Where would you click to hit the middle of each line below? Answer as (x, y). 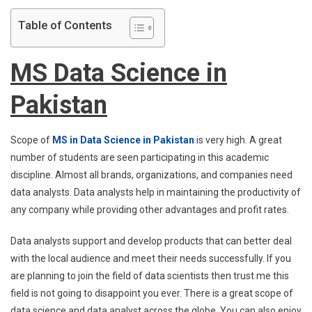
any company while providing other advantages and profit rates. (150, 210)
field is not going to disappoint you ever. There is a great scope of (152, 293)
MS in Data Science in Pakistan (123, 140)
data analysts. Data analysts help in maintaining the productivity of (156, 192)
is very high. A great (238, 140)
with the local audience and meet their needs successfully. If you (151, 258)
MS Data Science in (119, 73)
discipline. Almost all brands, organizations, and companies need (151, 175)
